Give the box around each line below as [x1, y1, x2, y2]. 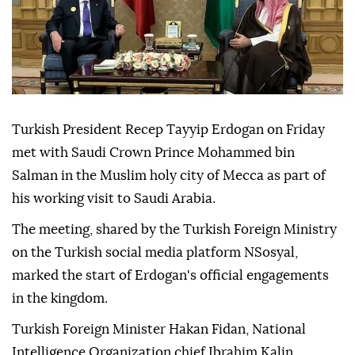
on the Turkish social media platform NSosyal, [12, 246, 298, 260]
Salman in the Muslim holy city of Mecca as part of [12, 169, 326, 183]
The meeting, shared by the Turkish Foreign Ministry [12, 223, 337, 237]
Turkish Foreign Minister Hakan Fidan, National [12, 323, 306, 337]
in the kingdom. [12, 292, 108, 306]
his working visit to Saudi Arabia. [12, 192, 216, 206]
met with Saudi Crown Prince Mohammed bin [12, 146, 295, 160]
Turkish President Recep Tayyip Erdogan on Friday [12, 123, 325, 137]
